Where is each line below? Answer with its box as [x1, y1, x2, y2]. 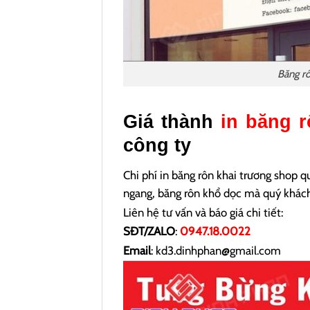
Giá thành [123, 111, 221, 132]
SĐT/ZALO [123, 224, 175, 239]
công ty [123, 134, 191, 156]
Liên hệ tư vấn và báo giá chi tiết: [123, 205, 283, 219]
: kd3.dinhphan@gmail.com [151, 244, 284, 257]
